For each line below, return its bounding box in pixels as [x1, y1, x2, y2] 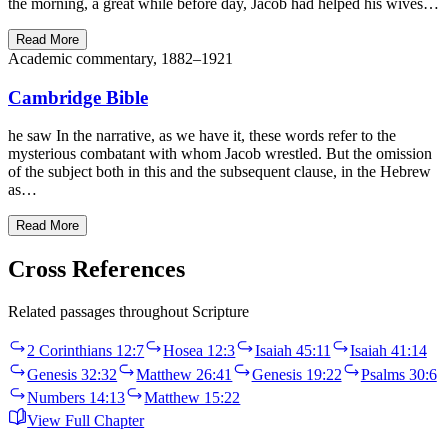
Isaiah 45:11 [254, 342, 331, 360]
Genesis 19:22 [251, 365, 342, 383]
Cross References [8, 256, 185, 283]
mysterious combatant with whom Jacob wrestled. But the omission [8, 145, 432, 163]
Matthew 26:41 [136, 365, 233, 383]
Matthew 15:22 [144, 388, 241, 406]
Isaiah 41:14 [349, 342, 427, 360]
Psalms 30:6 [360, 365, 437, 383]
